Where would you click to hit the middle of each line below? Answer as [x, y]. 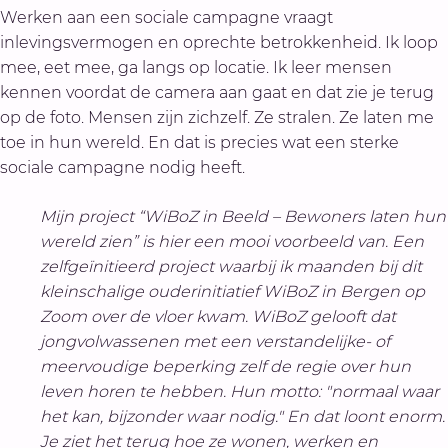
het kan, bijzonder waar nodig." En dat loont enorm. [242, 416]
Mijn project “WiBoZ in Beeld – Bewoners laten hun [243, 216]
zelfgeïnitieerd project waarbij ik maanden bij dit [231, 266]
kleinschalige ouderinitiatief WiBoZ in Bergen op [232, 291]
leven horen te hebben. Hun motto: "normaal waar [239, 391]
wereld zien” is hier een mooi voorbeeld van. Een [232, 241]
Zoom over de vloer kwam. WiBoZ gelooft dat [218, 316]
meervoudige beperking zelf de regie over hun [225, 366]
